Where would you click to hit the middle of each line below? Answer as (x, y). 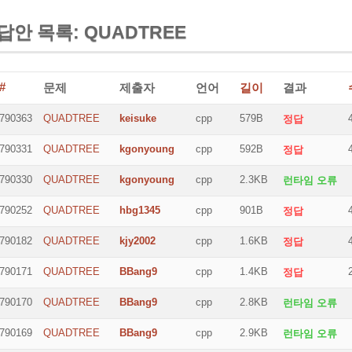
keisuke (138, 118)
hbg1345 (140, 210)
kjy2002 (137, 241)
